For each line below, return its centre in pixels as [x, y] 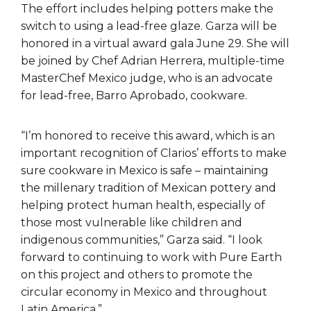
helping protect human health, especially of [143, 205]
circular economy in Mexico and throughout [144, 292]
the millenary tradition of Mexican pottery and [149, 188]
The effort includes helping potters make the [147, 9]
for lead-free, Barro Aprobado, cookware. [134, 96]
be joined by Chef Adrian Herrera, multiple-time [153, 61]
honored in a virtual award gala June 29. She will [155, 44]
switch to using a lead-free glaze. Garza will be [149, 26]
